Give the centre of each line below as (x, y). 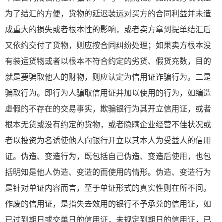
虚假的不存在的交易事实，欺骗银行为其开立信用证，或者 (108, 109)
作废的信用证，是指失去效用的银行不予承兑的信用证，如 (108, 204)
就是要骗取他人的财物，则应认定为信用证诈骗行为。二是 (108, 77)
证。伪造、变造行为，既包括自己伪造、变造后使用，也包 (108, 156)
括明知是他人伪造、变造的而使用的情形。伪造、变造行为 (108, 172)
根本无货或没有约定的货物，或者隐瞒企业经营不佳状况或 (108, 124)
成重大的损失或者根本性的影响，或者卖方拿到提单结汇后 (108, 29)
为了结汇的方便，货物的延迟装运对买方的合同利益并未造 (108, 13)
